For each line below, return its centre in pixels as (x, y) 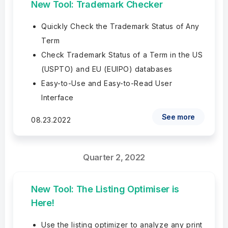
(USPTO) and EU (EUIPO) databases (107, 69)
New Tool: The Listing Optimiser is (105, 189)
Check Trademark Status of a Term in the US (122, 55)
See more (178, 117)
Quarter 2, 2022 (114, 157)
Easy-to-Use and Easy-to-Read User (107, 83)
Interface (58, 97)
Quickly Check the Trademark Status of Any (120, 26)
